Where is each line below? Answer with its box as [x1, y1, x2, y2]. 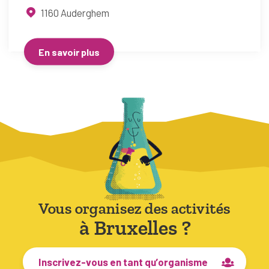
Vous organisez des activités [38, 199, 231, 218]
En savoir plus [38, 46, 100, 57]
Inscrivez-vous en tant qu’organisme [38, 255, 208, 268]
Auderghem [60, 6, 109, 19]
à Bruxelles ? [78, 216, 190, 240]
